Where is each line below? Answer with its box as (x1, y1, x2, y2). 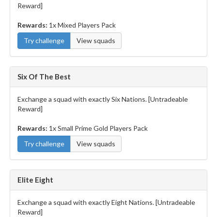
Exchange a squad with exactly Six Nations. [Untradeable (17, 95, 188, 103)
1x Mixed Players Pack (49, 21, 116, 29)
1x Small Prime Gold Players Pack (49, 124, 148, 132)
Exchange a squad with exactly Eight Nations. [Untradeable (17, 198, 195, 206)
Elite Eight (17, 175, 53, 184)
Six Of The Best (17, 72, 71, 81)
